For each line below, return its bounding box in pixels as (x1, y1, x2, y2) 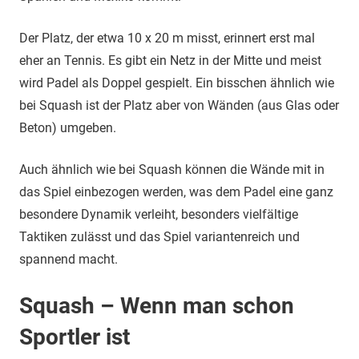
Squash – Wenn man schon (19, 292, 294, 319)
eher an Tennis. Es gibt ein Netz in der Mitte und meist (19, 53, 321, 68)
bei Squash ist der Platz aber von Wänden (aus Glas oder (19, 98, 339, 113)
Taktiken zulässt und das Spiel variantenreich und (19, 229, 300, 244)
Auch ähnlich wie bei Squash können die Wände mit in (19, 162, 325, 177)
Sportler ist (19, 324, 130, 350)
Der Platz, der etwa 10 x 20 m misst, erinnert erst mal (19, 30, 315, 46)
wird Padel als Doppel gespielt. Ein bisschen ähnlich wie (19, 75, 334, 91)
